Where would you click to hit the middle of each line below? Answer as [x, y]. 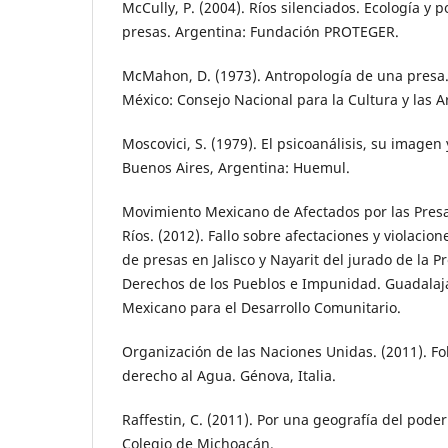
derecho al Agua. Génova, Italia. [229, 376]
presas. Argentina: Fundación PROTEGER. [260, 32]
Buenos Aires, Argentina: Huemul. [236, 168]
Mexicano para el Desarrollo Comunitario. [261, 308]
